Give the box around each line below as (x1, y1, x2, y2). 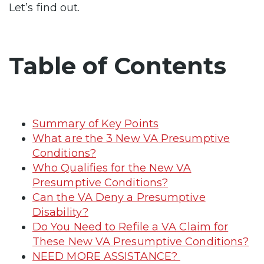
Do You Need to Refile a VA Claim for (32, 220, 229, 233)
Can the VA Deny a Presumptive (32, 190, 206, 204)
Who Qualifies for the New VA (32, 161, 192, 174)
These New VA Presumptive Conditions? (32, 235, 249, 248)
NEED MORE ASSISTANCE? (32, 249, 180, 263)
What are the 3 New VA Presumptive (32, 131, 230, 145)
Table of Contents (9, 51, 226, 80)
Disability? (32, 205, 88, 219)
